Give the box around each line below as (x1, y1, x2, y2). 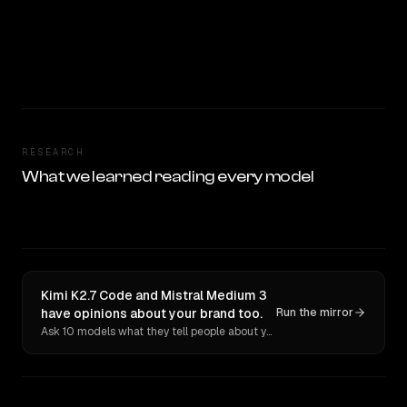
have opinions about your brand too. (41, 305, 263, 322)
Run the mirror (276, 305, 353, 320)
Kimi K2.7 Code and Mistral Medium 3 (41, 287, 267, 303)
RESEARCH (22, 146, 84, 158)
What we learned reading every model (22, 167, 314, 186)
